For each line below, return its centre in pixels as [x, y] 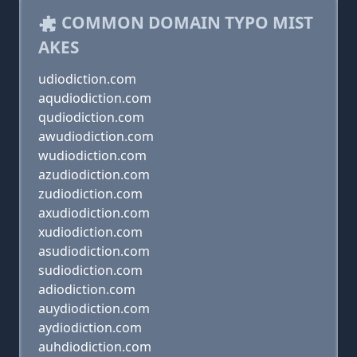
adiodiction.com [87, 289]
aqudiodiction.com [95, 98]
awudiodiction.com [96, 136]
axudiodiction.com [94, 213]
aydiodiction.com [90, 328]
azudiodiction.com [94, 175]
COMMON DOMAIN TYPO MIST [185, 22]
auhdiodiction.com [95, 347]
